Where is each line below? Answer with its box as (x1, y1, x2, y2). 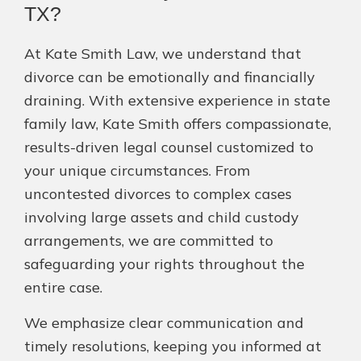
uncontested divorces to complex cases (24, 185, 292, 204)
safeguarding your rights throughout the (24, 255, 305, 274)
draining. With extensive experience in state (24, 91, 330, 110)
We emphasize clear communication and (24, 313, 304, 333)
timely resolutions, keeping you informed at (24, 337, 322, 356)
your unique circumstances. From (24, 161, 250, 180)
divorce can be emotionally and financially (24, 68, 315, 87)
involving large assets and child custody (24, 208, 299, 227)
